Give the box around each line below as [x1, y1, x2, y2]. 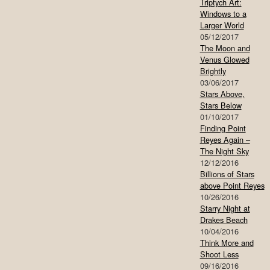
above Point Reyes [199, 180, 265, 192]
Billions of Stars [199, 168, 254, 180]
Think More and [199, 237, 254, 249]
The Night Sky [199, 145, 249, 157]
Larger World [199, 19, 244, 31]
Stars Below [199, 99, 242, 111]
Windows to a [199, 8, 246, 20]
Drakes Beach [199, 214, 248, 226]
